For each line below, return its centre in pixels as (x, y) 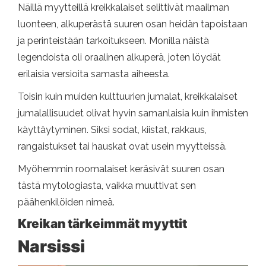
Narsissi (51, 246)
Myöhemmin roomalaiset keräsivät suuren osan (121, 169)
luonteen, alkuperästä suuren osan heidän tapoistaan (133, 24)
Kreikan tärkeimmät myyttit (102, 224)
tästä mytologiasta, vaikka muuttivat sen (107, 186)
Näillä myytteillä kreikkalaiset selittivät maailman (123, 7)
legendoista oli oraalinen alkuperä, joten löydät (119, 57)
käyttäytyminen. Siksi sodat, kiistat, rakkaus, (112, 130)
